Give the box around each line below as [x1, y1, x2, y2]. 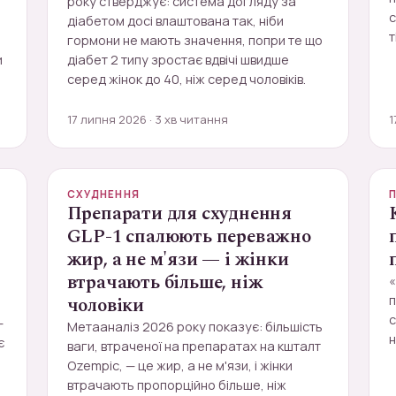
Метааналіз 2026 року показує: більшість [66, 318, 323, 335]
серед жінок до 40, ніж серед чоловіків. [66, 71, 306, 88]
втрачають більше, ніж [66, 269, 263, 297]
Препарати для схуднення [66, 200, 293, 228]
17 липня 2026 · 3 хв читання [66, 111, 228, 127]
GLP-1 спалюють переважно [66, 223, 311, 251]
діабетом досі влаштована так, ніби [66, 12, 284, 29]
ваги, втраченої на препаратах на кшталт [66, 338, 321, 354]
